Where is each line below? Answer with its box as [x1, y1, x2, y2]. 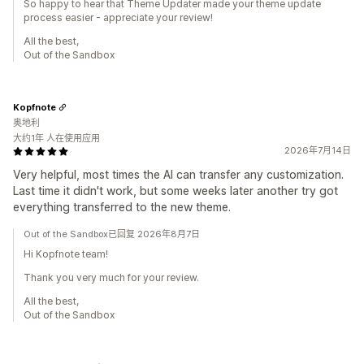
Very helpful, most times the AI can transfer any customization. [13, 167, 344, 181]
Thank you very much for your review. [24, 271, 199, 284]
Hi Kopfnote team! [24, 248, 108, 260]
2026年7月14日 [284, 145, 351, 156]
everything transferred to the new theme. [13, 200, 231, 214]
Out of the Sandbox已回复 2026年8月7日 [24, 228, 200, 240]
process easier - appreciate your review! [24, 11, 213, 24]
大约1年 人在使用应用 [13, 132, 100, 144]
